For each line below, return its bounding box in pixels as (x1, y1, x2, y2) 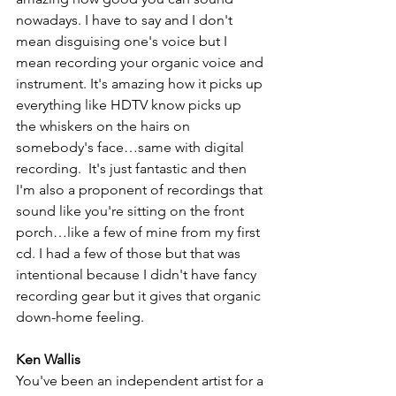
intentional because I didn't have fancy (16, 266, 260, 284)
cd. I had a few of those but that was (16, 245, 244, 263)
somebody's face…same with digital (16, 139, 247, 156)
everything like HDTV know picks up (16, 96, 245, 114)
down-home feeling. (16, 308, 144, 326)
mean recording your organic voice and (16, 54, 267, 72)
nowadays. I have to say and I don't (16, 11, 236, 29)
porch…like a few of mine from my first (16, 224, 263, 241)
